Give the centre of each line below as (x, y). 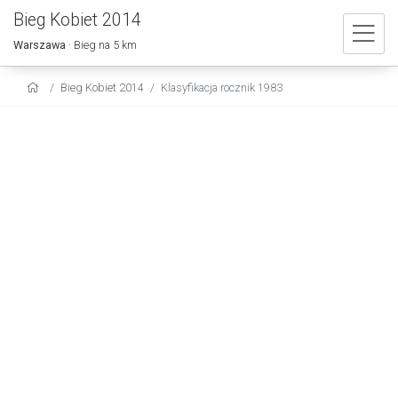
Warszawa (40, 45)
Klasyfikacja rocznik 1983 (222, 88)
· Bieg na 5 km (101, 45)
